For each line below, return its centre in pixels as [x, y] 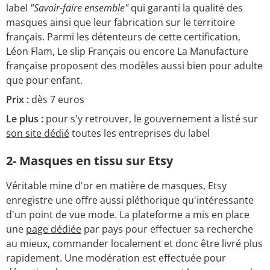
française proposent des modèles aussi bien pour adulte [134, 65]
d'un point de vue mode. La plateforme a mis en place [128, 214]
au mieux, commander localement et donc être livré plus [134, 243]
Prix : [17, 99]
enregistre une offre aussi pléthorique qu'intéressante [130, 200]
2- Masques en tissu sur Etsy [89, 160]
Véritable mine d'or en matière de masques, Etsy [116, 185]
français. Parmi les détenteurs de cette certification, [123, 36]
